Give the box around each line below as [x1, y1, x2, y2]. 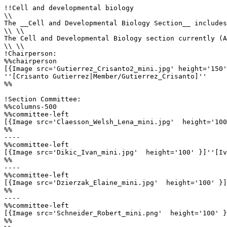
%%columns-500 [4, 103, 57, 110]
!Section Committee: [4, 95, 85, 103]
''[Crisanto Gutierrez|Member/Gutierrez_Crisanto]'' [4, 72, 211, 80]
